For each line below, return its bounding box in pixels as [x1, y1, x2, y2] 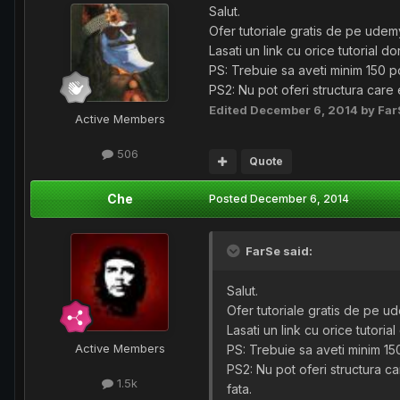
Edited [209, 103, 250, 117]
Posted [209, 192, 250, 206]
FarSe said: [243, 244, 312, 259]
